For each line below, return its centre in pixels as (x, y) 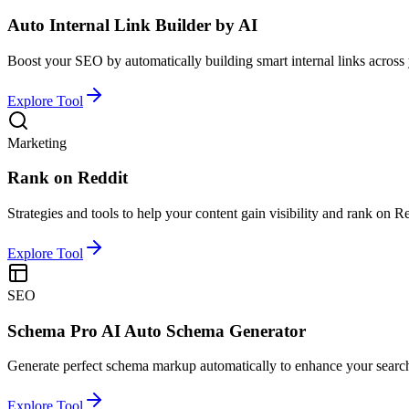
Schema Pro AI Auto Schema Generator (157, 330)
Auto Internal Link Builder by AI (132, 25)
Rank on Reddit (68, 178)
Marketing (37, 142)
